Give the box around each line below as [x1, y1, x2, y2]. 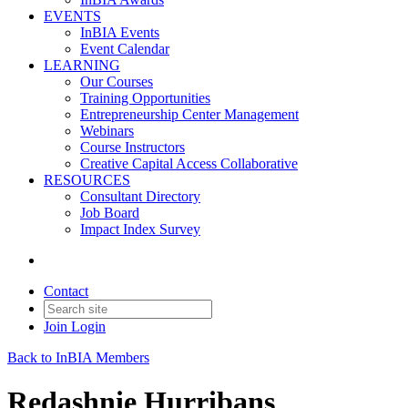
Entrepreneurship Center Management [80, 107, 299, 122]
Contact [44, 283, 88, 299]
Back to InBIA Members [7, 350, 149, 365]
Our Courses [80, 74, 153, 89]
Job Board [80, 205, 139, 220]
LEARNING [44, 57, 120, 73]
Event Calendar [80, 41, 169, 56]
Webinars [80, 123, 134, 138]
